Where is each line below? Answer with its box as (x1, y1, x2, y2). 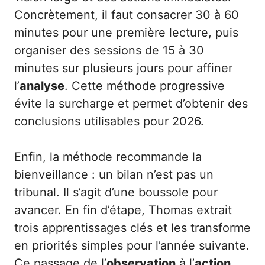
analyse (20, 79, 64, 93)
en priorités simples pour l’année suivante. (14, 238, 250, 253)
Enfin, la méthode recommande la (14, 150, 202, 164)
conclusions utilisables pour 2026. (14, 114, 204, 129)
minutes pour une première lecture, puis (14, 25, 238, 40)
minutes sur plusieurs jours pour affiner (14, 61, 232, 76)
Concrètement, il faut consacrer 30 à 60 (14, 8, 239, 22)
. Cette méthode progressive (64, 79, 225, 93)
